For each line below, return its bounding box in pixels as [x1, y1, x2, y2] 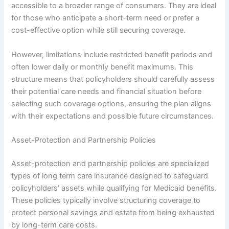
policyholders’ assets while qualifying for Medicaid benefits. [11, 183, 217, 193]
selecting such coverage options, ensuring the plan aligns [11, 99, 212, 108]
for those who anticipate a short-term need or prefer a [11, 13, 200, 23]
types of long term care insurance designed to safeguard [11, 171, 209, 180]
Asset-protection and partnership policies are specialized [11, 158, 210, 168]
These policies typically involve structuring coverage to [11, 195, 201, 205]
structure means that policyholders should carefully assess [11, 74, 215, 84]
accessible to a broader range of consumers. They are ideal [11, 1, 217, 11]
